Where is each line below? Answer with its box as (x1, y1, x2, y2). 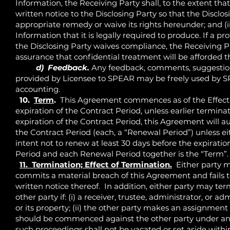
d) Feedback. (34, 62, 89, 72)
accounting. (15, 84, 60, 94)
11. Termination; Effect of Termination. (20, 159, 172, 169)
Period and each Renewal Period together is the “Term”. (15, 148, 228, 159)
